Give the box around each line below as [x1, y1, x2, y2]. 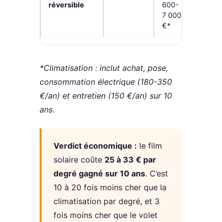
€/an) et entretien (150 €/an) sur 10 [40, 91, 172, 101]
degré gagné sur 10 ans [54, 168, 145, 179]
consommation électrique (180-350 [40, 77, 172, 87]
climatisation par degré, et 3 [54, 196, 160, 207]
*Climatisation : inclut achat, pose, [40, 63, 168, 73]
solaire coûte [54, 155, 105, 165]
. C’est [145, 168, 168, 179]
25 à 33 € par [105, 155, 156, 165]
